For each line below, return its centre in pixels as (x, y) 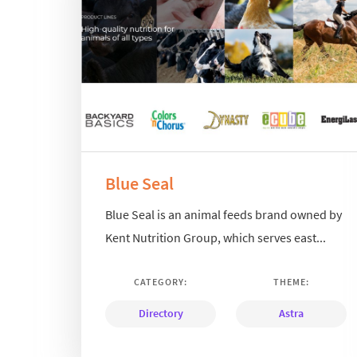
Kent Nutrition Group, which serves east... (216, 237)
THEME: (292, 281)
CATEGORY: (161, 281)
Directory (161, 313)
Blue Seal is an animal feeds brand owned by (224, 214)
